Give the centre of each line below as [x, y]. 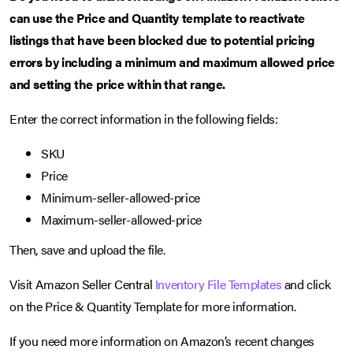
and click [306, 284]
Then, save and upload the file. [87, 250]
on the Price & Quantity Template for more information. [153, 307]
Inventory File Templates [218, 284]
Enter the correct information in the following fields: [144, 119]
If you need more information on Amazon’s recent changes [162, 341]
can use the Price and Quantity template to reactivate [157, 18]
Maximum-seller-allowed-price [121, 220]
